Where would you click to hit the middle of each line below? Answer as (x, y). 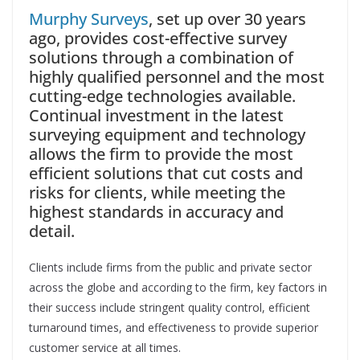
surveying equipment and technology (167, 135)
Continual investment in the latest (156, 116)
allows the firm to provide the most (161, 154)
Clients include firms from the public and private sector (170, 268)
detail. (52, 231)
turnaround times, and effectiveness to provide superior (174, 328)
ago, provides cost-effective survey (158, 39)
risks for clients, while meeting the (157, 193)
